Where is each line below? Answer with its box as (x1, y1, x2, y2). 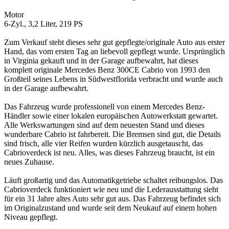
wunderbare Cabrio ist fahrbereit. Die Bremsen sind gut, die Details (4, 129, 221, 139)
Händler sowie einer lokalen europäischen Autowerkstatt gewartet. (4, 111, 218, 120)
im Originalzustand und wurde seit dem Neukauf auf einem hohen (4, 203, 217, 212)
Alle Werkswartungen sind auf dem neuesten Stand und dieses (4, 120, 204, 129)
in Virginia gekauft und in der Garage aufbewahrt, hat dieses (4, 56, 198, 65)
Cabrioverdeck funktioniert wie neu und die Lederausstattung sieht (4, 185, 218, 194)
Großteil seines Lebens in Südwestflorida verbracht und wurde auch (4, 74, 223, 83)
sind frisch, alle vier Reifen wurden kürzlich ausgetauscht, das (4, 139, 203, 148)
